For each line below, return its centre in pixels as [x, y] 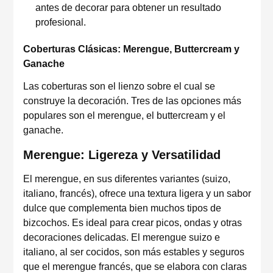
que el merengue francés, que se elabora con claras [135, 267]
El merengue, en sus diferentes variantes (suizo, [127, 179]
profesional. [61, 22]
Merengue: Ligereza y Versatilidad [122, 155]
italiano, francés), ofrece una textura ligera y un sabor [137, 193]
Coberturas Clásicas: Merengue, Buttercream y [131, 49]
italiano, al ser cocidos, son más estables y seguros [134, 252]
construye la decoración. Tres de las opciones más [132, 101]
